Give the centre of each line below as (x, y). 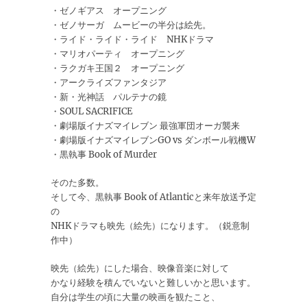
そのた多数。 (77, 183)
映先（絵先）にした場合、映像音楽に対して (140, 269)
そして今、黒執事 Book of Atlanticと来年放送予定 (153, 197)
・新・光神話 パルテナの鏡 (109, 97)
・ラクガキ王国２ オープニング (118, 69)
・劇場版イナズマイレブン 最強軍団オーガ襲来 (145, 126)
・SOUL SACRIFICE (91, 112)
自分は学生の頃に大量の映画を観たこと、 (135, 297)
